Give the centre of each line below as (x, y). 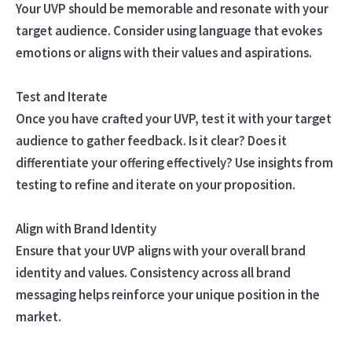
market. (38, 316)
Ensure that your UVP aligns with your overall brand (160, 250)
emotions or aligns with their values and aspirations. (163, 52)
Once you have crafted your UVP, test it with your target (173, 118)
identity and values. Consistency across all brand (153, 272)
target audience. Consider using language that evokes (169, 30)
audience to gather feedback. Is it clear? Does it (151, 140)
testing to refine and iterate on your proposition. (155, 184)
